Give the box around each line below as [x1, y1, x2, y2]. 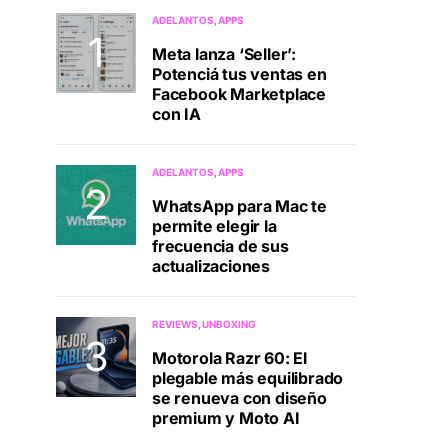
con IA [152, 104, 201, 125]
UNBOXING [202, 318, 257, 331]
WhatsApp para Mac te [152, 196, 327, 217]
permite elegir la [152, 216, 277, 237]
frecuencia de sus [152, 236, 289, 257]
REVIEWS [152, 318, 198, 331]
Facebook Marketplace [152, 84, 326, 105]
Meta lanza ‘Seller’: [152, 44, 296, 65]
